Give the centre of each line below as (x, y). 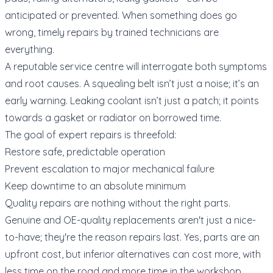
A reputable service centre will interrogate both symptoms (136, 66)
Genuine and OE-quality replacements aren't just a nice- (130, 220)
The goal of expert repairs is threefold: (90, 134)
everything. (30, 49)
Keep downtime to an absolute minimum (95, 186)
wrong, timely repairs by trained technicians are (112, 32)
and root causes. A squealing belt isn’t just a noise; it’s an (132, 83)
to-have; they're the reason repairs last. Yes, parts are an (132, 237)
